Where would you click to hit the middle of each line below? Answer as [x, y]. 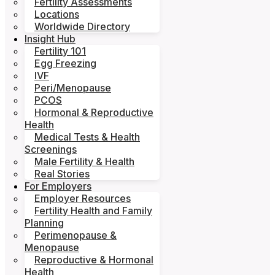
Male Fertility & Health [84, 161]
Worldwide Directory [82, 26]
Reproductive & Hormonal [94, 260]
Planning [44, 223]
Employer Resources [83, 198]
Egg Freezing [65, 63]
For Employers [58, 186]
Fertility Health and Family [93, 211]
